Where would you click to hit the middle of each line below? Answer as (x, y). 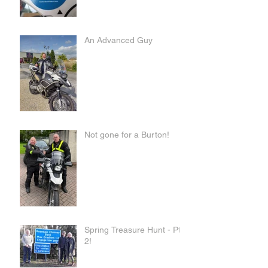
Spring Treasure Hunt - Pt (133, 229)
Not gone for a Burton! (127, 134)
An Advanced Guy (118, 40)
